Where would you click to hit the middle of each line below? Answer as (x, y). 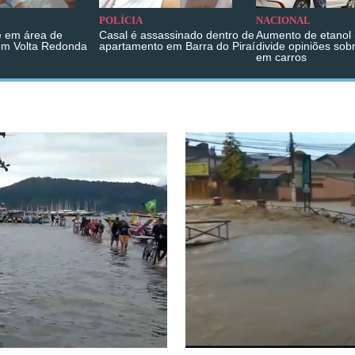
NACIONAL (283, 21)
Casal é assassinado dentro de (177, 35)
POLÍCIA (121, 21)
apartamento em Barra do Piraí (177, 46)
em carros (281, 57)
